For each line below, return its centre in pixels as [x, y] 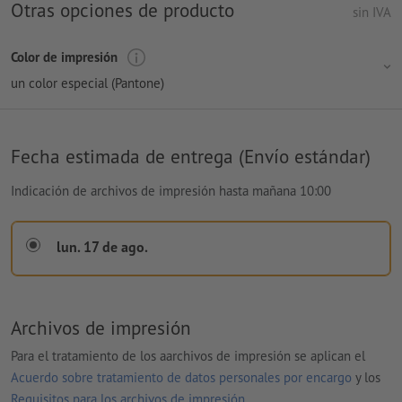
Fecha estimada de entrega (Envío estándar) [191, 156]
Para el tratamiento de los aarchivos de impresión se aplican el [188, 356]
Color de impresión [64, 57]
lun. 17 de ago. [102, 246]
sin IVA [372, 13]
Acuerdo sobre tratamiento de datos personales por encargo [181, 378]
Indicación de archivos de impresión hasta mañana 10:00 [171, 190]
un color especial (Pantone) [87, 83]
